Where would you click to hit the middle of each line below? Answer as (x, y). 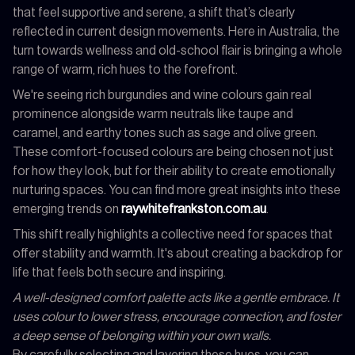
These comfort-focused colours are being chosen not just (173, 152)
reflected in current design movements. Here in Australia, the (176, 31)
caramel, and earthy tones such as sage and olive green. (165, 133)
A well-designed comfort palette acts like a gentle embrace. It (176, 298)
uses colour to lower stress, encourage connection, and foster (177, 317)
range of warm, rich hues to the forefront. (125, 69)
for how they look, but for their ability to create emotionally (174, 171)
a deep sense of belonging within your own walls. (142, 336)
